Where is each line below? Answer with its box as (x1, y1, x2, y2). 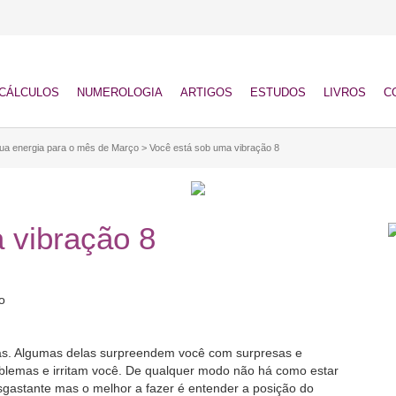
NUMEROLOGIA (77, 86, 164, 99)
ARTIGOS (180, 86, 233, 99)
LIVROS (324, 86, 367, 99)
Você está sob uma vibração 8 (149, 142, 279, 153)
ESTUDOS (250, 86, 307, 99)
